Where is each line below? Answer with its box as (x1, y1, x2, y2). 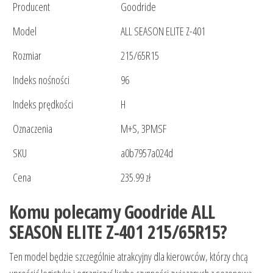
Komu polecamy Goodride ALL (9, 199, 215, 224)
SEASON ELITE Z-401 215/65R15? (9, 219, 227, 244)
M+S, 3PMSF (121, 121, 166, 136)
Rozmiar (13, 48, 41, 63)
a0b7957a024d (121, 145, 173, 160)
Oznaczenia (13, 121, 52, 136)
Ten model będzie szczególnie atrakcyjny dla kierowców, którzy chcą (9, 249, 248, 264)
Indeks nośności (13, 72, 69, 87)
